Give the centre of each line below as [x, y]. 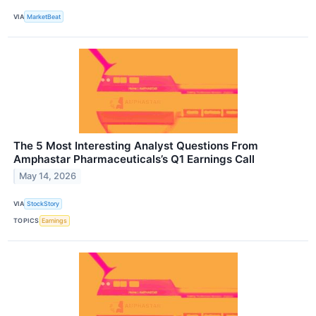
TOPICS [26, 221]
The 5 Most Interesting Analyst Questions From [136, 145]
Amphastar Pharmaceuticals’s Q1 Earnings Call [134, 159]
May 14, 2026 [48, 176]
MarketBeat [44, 17]
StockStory [43, 204]
